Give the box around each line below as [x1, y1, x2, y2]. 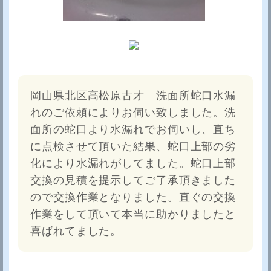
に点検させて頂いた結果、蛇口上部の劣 [30, 140, 237, 153]
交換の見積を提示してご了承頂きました [30, 174, 237, 187]
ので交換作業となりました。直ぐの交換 [30, 191, 237, 204]
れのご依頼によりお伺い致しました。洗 [30, 106, 237, 119]
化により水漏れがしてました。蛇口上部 [30, 157, 237, 170]
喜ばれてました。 [30, 225, 122, 238]
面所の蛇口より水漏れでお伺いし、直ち [30, 123, 237, 136]
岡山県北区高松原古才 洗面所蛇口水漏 [30, 90, 237, 102]
